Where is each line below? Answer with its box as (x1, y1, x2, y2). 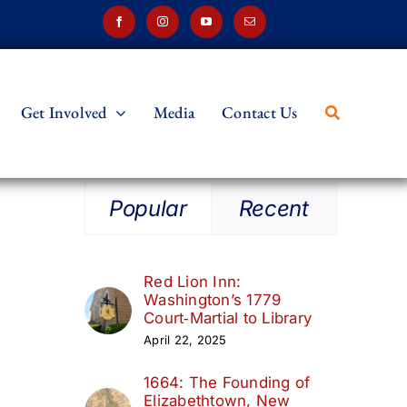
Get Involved (20, 101, 107, 123)
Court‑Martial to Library (144, 308, 313, 327)
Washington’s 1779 (144, 290, 282, 309)
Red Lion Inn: (144, 272, 242, 291)
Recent (238, 194, 309, 222)
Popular (109, 194, 187, 222)
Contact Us (222, 101, 298, 123)
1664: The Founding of (144, 372, 311, 392)
